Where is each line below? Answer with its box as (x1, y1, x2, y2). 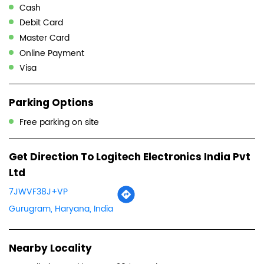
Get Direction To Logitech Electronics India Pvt (9, 149, 250, 164)
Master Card (19, 31, 70, 45)
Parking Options (9, 95, 94, 110)
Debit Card (19, 15, 63, 29)
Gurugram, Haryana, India (9, 202, 113, 216)
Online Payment (19, 46, 84, 60)
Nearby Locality (9, 241, 92, 256)
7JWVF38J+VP (9, 185, 68, 199)
